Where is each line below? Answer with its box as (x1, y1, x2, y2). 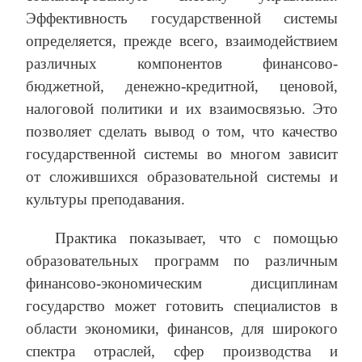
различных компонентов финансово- (26, 55, 338, 73)
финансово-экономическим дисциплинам (26, 275, 338, 293)
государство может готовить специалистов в (26, 297, 338, 315)
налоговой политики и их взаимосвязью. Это (26, 100, 338, 118)
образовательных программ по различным (26, 252, 338, 270)
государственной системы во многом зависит (26, 145, 338, 163)
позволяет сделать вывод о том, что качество (26, 123, 338, 141)
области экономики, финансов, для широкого (26, 320, 338, 338)
